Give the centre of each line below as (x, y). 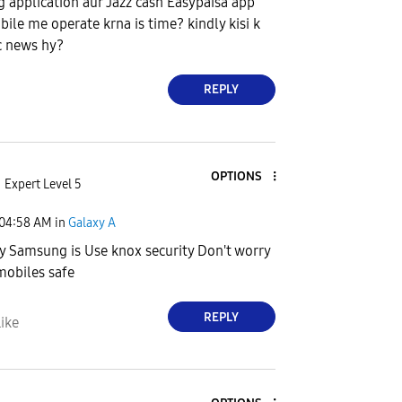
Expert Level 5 (43, 185)
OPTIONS (236, 176)
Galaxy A (92, 223)
